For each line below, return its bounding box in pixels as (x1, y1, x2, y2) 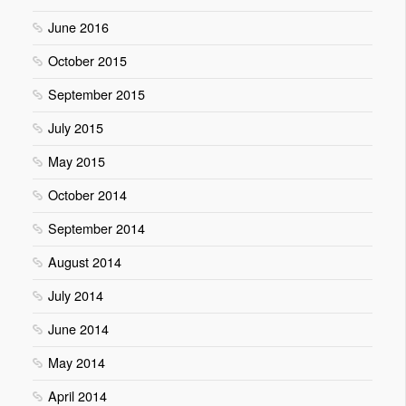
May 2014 (47, 352, 105, 372)
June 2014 (47, 318, 109, 338)
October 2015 (47, 50, 127, 70)
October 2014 (47, 184, 127, 204)
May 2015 (47, 150, 105, 170)
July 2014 (47, 285, 103, 304)
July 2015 (47, 117, 103, 137)
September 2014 (47, 217, 145, 237)
